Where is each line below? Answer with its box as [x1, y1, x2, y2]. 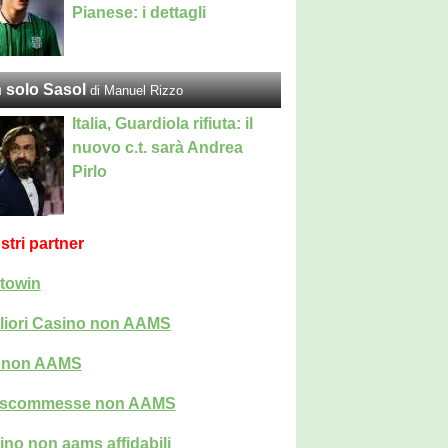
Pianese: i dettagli [72, 4, 207, 21]
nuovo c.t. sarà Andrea [72, 139, 244, 156]
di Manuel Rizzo [90, 83, 184, 98]
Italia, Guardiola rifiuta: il [72, 115, 254, 132]
